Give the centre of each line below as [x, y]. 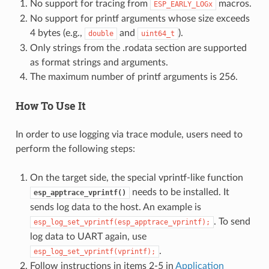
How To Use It [50, 106]
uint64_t [158, 34]
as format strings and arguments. [99, 63]
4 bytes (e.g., [57, 33]
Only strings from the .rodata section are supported [138, 48]
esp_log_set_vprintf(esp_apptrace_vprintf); [122, 222]
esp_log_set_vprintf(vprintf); [94, 252]
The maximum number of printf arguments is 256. [134, 77]
